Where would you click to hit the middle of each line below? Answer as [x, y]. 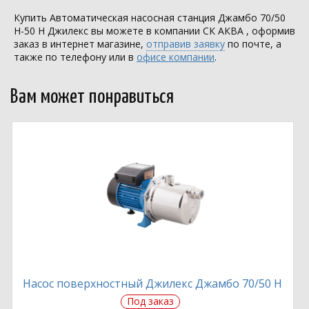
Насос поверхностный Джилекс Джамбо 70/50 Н [153, 283]
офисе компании [176, 57]
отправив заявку [186, 44]
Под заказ [150, 301]
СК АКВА [223, 31]
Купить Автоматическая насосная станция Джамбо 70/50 [150, 18]
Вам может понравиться [92, 97]
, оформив [269, 31]
